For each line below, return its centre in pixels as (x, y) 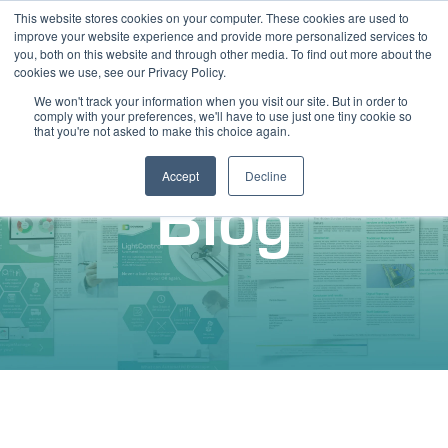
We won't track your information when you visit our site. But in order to (221, 100)
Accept (180, 175)
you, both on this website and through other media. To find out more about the (223, 53)
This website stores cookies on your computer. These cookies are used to (211, 17)
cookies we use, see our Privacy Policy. (120, 71)
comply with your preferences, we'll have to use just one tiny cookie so (223, 115)
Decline (265, 175)
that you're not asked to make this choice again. (162, 130)
